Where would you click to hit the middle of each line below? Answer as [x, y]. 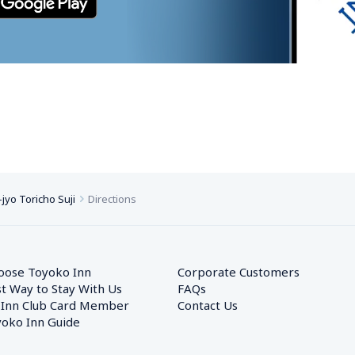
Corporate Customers [244, 272]
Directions [112, 199]
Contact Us [208, 305]
